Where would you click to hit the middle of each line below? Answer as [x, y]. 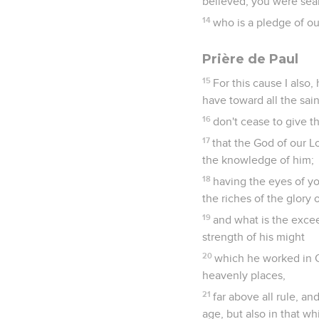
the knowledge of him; [258, 160]
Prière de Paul [250, 59]
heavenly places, [244, 275]
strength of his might [253, 237]
